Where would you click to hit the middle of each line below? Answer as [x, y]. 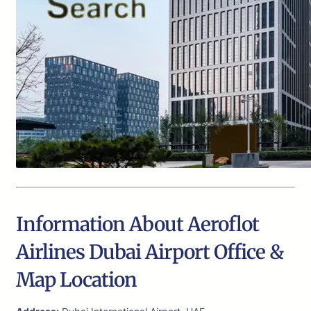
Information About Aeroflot [137, 225]
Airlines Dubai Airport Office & [150, 252]
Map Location [76, 280]
